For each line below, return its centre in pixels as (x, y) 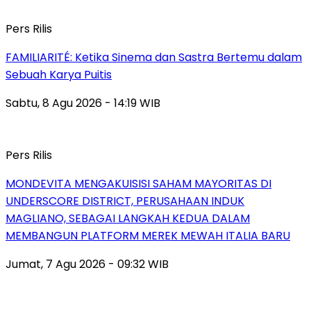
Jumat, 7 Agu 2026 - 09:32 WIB (87, 264)
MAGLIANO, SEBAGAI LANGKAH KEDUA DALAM (128, 218)
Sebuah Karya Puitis (59, 74)
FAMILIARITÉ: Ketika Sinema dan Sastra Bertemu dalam (154, 57)
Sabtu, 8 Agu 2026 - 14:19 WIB (83, 103)
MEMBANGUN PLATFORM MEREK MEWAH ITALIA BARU (148, 235)
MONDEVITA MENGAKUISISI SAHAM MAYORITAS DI (138, 183)
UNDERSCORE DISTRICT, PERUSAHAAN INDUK (125, 201)
